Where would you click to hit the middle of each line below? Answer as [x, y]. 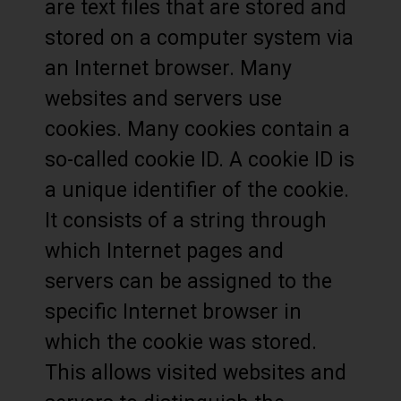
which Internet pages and [164, 251]
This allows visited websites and [196, 373]
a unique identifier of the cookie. [197, 190]
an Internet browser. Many [168, 68]
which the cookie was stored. [181, 342]
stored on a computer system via [199, 38]
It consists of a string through [186, 221]
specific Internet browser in [173, 312]
